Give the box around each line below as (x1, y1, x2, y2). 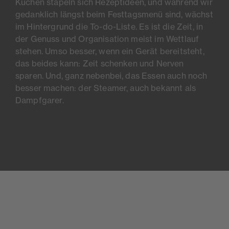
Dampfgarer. (15, 95, 64, 106)
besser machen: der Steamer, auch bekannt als (15, 83, 196, 94)
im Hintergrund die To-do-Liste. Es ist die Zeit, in (15, 21, 203, 32)
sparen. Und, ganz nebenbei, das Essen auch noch (15, 71, 208, 81)
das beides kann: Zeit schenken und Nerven (15, 58, 184, 69)
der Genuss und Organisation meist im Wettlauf (15, 34, 199, 44)
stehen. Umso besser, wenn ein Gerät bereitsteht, (15, 46, 204, 57)
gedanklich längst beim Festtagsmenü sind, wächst (15, 9, 213, 20)
